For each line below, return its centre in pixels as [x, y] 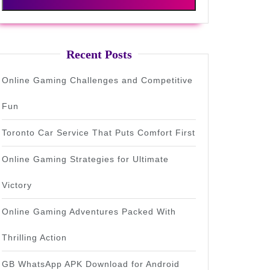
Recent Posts [99, 54]
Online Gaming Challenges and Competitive [97, 80]
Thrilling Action [34, 237]
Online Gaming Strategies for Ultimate [85, 159]
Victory [17, 185]
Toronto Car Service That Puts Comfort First [99, 133]
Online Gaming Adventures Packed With [89, 212]
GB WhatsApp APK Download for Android [91, 264]
